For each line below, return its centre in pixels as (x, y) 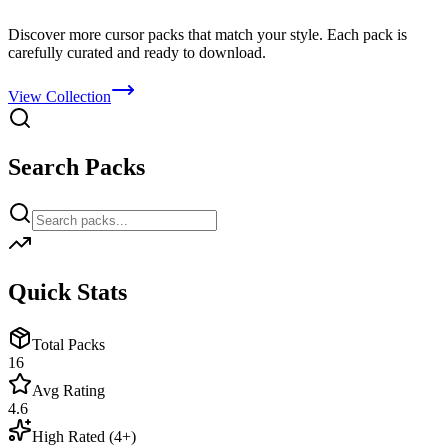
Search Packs (76, 166)
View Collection (59, 96)
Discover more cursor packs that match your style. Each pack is (207, 34)
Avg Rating (68, 390)
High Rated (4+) (84, 436)
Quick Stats (67, 291)
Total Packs (68, 344)
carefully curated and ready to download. (137, 52)
